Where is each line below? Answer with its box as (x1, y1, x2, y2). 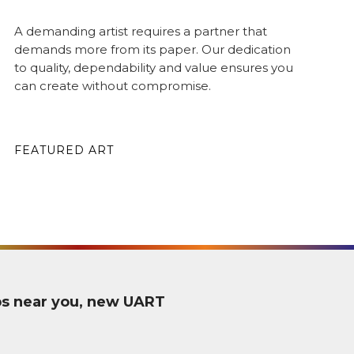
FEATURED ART (13, 143, 114, 157)
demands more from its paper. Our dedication (13, 42, 291, 57)
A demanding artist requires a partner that (13, 24, 267, 39)
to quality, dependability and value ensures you (13, 60, 293, 75)
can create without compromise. (13, 78, 211, 93)
